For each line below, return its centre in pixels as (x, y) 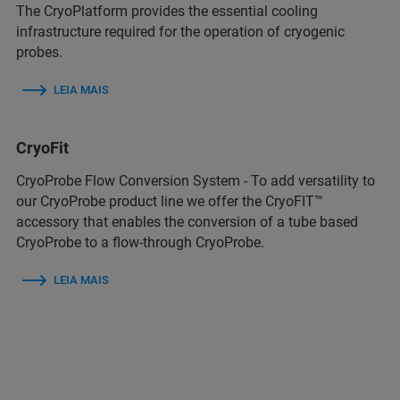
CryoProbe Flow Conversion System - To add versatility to (196, 180)
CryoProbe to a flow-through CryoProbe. (140, 242)
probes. (39, 52)
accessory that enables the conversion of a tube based (187, 221)
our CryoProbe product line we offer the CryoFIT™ (170, 201)
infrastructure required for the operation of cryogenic (180, 31)
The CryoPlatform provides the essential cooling (167, 11)
